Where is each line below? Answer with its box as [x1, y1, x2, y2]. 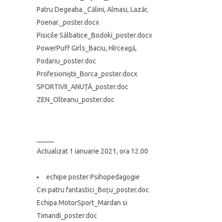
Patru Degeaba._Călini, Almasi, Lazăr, [37, 5, 148, 13]
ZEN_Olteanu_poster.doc [37, 96, 114, 104]
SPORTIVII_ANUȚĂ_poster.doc [37, 83, 128, 91]
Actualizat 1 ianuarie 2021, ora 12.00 [37, 147, 148, 155]
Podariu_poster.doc [37, 57, 96, 65]
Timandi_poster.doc [37, 212, 97, 220]
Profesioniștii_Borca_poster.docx [37, 70, 137, 78]
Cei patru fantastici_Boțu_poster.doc [37, 186, 149, 194]
